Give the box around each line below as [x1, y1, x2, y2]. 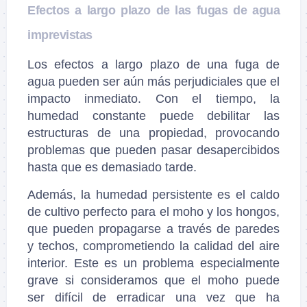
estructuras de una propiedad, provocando [27, 125, 280, 140]
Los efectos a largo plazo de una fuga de [27, 57, 280, 71]
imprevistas [27, 27, 93, 42]
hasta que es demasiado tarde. [27, 160, 200, 174]
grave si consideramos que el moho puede [27, 273, 280, 287]
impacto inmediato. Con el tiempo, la [27, 91, 280, 106]
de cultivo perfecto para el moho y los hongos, [27, 204, 280, 219]
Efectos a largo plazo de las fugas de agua [27, 3, 280, 17]
